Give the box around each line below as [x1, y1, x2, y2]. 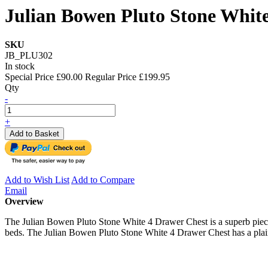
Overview [5, 196, 44, 207]
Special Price [5, 72, 54, 83]
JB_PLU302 [5, 50, 53, 61]
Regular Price [85, 72, 136, 83]
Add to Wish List [5, 175, 69, 185]
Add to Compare [71, 175, 135, 185]
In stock [5, 61, 35, 72]
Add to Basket [10, 129, 59, 139]
